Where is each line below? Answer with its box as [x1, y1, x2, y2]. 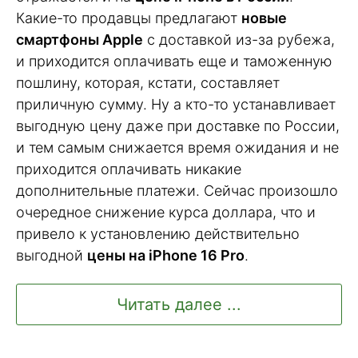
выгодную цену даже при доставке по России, [16, 117, 340, 135]
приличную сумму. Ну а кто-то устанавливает [16, 96, 336, 113]
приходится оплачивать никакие [16, 161, 241, 178]
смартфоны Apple [16, 31, 143, 49]
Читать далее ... [117, 294, 241, 314]
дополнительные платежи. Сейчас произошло [16, 182, 338, 200]
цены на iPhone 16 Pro [87, 247, 245, 265]
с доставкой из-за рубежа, [143, 31, 335, 49]
